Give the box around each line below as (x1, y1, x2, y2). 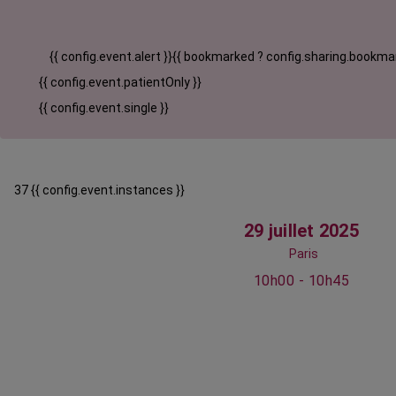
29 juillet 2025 (244, 220, 359, 242)
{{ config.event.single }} (39, 101, 169, 116)
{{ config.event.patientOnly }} (39, 75, 202, 90)
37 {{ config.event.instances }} (14, 183, 185, 198)
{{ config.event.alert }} (49, 49, 172, 65)
